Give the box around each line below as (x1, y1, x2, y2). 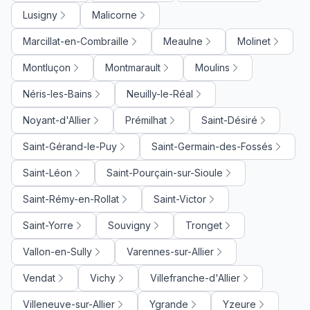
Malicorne (92, 8, 137, 21)
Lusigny (23, 8, 57, 21)
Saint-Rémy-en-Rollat (23, 192, 119, 205)
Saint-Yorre (23, 219, 73, 231)
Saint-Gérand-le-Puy (23, 140, 117, 152)
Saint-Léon (23, 166, 72, 179)
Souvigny (108, 219, 151, 231)
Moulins (195, 61, 230, 73)
